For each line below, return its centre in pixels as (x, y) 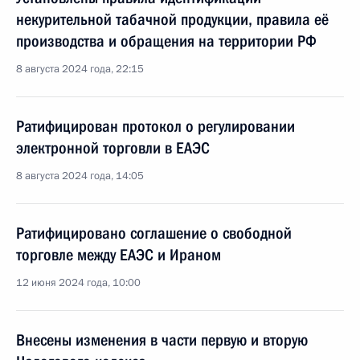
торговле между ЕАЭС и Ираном (119, 255)
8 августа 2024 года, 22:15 (80, 69)
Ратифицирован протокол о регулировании (155, 126)
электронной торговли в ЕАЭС (113, 148)
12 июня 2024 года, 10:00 (78, 283)
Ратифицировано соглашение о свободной (154, 233)
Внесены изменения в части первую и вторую (162, 340)
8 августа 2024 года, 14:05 (80, 176)
